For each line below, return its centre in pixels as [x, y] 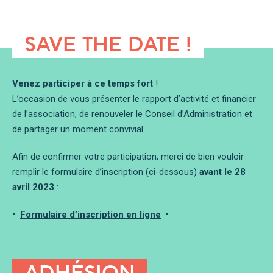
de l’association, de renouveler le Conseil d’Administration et [132, 114]
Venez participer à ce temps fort [83, 83]
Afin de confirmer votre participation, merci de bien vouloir [128, 157]
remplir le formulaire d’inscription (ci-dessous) [106, 172]
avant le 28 [222, 172]
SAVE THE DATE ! [108, 44]
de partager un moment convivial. [79, 129]
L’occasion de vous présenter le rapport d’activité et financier [134, 99]
